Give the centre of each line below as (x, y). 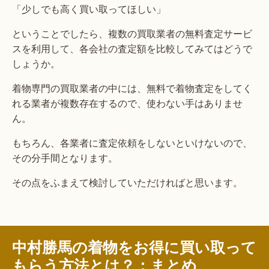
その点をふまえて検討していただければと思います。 (127, 183)
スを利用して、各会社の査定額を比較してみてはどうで (132, 49)
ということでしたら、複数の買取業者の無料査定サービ (132, 34)
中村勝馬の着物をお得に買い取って (134, 247)
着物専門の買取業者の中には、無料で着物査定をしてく (132, 88)
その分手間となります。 (65, 158)
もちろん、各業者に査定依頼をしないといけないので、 (132, 143)
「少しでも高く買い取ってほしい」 (89, 9)
